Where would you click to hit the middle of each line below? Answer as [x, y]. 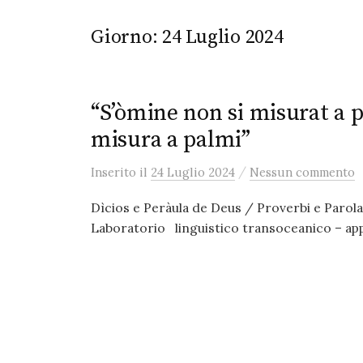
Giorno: [127, 37]
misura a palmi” [171, 140]
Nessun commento [302, 172]
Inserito [115, 172]
